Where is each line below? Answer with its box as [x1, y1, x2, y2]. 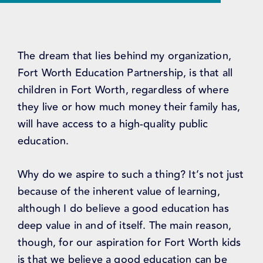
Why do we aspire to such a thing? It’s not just [18, 166, 244, 183]
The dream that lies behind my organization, [18, 48, 231, 65]
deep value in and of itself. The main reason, [18, 217, 232, 234]
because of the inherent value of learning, [18, 183, 220, 200]
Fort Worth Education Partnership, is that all [18, 65, 233, 82]
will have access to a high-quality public [18, 116, 208, 133]
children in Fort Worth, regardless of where [18, 82, 229, 99]
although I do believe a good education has [18, 200, 229, 217]
